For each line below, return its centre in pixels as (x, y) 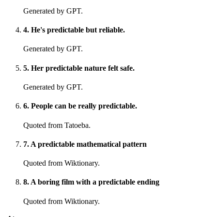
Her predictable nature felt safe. (83, 68)
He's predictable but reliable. (78, 30)
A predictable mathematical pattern (89, 144)
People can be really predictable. (84, 106)
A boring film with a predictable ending (95, 182)
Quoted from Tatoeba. (57, 125)
